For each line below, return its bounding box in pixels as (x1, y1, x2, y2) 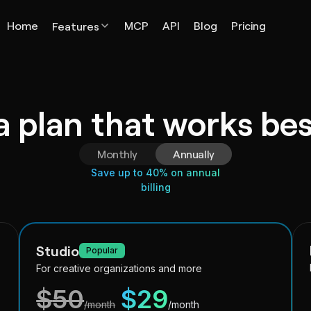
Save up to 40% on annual (91, 167, 220, 178)
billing (140, 181, 171, 193)
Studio (36, 242, 80, 259)
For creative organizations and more (36, 262, 203, 274)
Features (51, 19, 99, 33)
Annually (173, 147, 215, 160)
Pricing (230, 19, 266, 32)
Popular (86, 244, 119, 255)
